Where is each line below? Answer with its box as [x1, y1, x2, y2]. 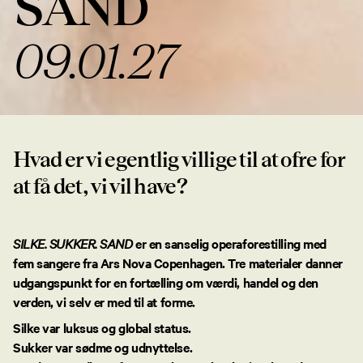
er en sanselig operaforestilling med [132, 233, 327, 252]
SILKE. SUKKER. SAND [13, 233, 133, 252]
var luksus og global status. [39, 318, 194, 336]
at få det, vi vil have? [13, 175, 187, 199]
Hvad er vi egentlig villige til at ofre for [13, 148, 345, 172]
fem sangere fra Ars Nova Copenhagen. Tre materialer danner [13, 253, 343, 271]
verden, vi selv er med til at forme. [13, 292, 195, 310]
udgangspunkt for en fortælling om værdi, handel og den [13, 272, 318, 291]
